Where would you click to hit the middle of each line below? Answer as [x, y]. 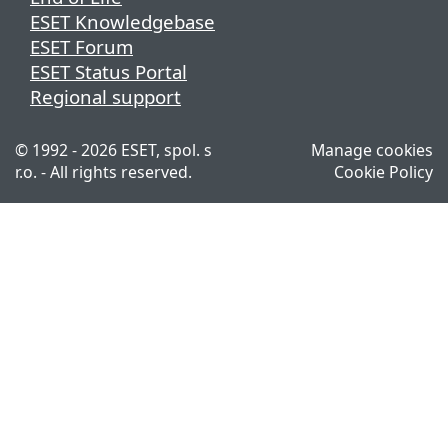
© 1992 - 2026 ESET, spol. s [113, 150]
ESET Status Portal [108, 72]
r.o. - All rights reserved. [103, 172]
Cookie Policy [383, 172]
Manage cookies [372, 150]
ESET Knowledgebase [122, 22]
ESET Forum [81, 47]
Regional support [105, 97]
